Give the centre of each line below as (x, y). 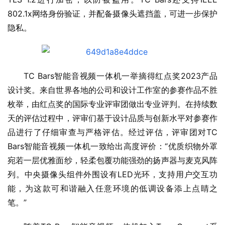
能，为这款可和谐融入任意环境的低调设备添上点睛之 (113, 189)
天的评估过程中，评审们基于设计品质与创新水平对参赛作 (113, 118)
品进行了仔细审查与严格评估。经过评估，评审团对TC (113, 132)
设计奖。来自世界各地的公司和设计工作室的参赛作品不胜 (113, 90)
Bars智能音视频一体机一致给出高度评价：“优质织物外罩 (113, 146)
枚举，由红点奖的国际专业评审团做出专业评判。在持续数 (113, 104)
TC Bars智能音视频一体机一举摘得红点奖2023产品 (121, 76)
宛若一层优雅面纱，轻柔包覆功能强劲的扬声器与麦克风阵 (113, 160)
